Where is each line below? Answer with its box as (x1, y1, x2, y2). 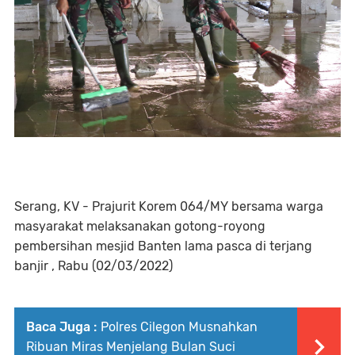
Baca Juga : (26, 319, 97, 334)
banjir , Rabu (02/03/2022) (14, 258, 173, 273)
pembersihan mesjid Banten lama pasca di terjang (14, 239, 312, 254)
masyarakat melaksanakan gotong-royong (14, 219, 265, 234)
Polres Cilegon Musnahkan (101, 319, 258, 334)
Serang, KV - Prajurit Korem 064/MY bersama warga (14, 199, 323, 214)
